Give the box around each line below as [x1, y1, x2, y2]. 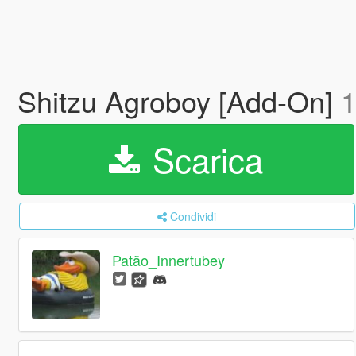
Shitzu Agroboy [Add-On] [17, 80, 341, 121]
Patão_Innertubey [112, 250, 226, 271]
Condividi [170, 208, 217, 224]
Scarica [143, 135, 264, 183]
